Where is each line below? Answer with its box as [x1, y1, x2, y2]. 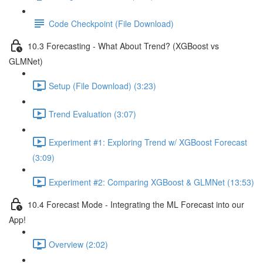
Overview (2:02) [49, 238, 108, 250]
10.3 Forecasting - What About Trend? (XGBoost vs [28, 39, 219, 52]
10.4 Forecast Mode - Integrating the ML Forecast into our [28, 198, 244, 210]
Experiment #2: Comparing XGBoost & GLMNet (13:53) [49, 176, 254, 188]
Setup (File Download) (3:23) [49, 79, 156, 92]
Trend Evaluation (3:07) [49, 107, 136, 120]
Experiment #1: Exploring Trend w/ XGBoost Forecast [49, 136, 247, 148]
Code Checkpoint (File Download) [49, 17, 174, 29]
